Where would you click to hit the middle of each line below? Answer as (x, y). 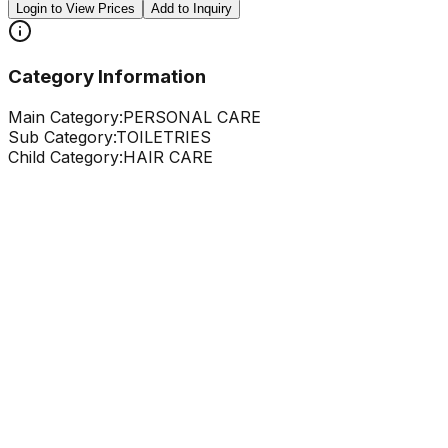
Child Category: (65, 157)
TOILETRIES (163, 137)
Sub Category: (62, 137)
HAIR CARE (168, 157)
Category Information (107, 77)
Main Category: (65, 117)
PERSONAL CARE (192, 117)
